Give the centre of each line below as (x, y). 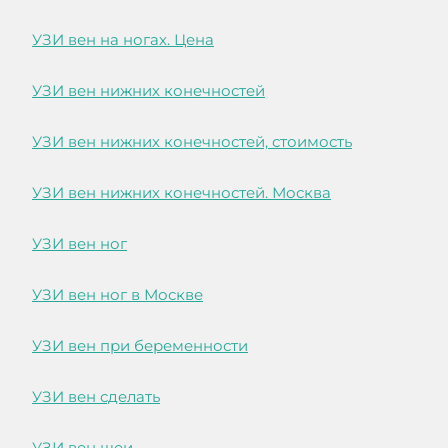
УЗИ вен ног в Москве (117, 295)
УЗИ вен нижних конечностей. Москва (181, 193)
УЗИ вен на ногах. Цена (123, 40)
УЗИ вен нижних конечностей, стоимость (192, 142)
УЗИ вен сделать (96, 397)
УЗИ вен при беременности (140, 346)
